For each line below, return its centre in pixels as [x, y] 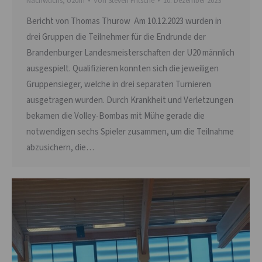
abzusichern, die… [60, 147]
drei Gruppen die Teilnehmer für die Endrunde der [116, 37]
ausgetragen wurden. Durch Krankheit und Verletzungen [130, 100]
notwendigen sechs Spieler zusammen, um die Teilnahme [130, 132]
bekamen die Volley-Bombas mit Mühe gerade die [116, 116]
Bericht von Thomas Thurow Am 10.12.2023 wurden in [124, 21]
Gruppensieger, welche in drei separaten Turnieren [119, 84]
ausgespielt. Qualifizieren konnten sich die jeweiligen [123, 68]
